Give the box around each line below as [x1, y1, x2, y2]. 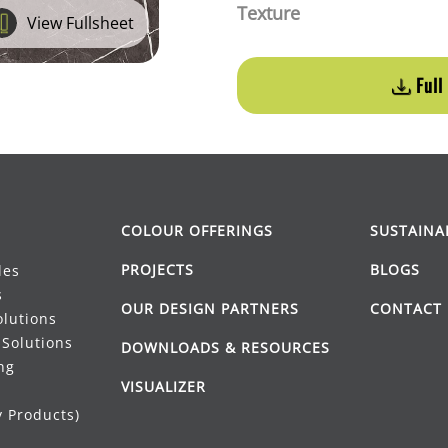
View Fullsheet [27, 12, 135, 34]
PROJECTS [120, 260, 194, 279]
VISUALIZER [120, 377, 206, 396]
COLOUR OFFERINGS [120, 221, 273, 240]
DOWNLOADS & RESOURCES [120, 338, 330, 357]
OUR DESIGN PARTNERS [120, 299, 299, 318]
